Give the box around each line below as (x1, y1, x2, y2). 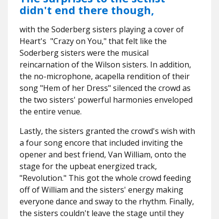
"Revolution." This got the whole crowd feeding (20, 173, 191, 183)
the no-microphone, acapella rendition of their (20, 71, 190, 82)
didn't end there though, (20, 2, 154, 17)
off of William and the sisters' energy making (20, 184, 183, 195)
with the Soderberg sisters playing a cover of (20, 24, 184, 35)
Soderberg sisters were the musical (20, 47, 149, 58)
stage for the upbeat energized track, (20, 161, 157, 172)
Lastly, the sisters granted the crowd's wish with (20, 126, 195, 136)
